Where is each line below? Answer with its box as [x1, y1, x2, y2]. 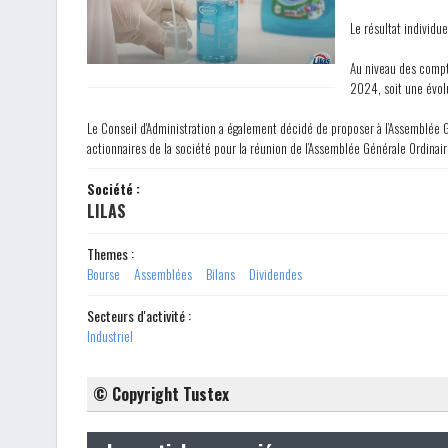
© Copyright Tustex [93, 382, 229, 406]
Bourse [87, 263, 120, 284]
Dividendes [249, 263, 302, 284]
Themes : [87, 243, 134, 264]
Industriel [87, 325, 133, 346]
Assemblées [134, 263, 192, 284]
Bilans [206, 263, 235, 284]
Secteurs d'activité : [87, 305, 191, 326]
